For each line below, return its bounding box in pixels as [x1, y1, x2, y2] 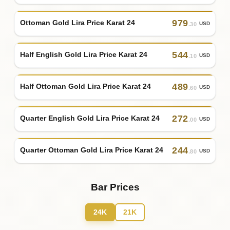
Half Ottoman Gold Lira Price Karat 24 [20, 82, 151, 91]
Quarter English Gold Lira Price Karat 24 [20, 114, 160, 123]
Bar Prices [90, 181, 140, 193]
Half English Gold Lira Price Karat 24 [20, 50, 147, 59]
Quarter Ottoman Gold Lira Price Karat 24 [20, 146, 163, 155]
